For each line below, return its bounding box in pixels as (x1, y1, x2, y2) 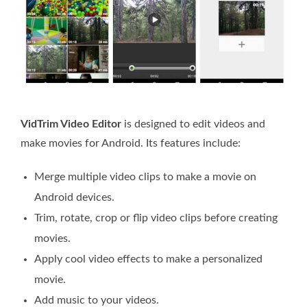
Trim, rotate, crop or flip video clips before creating (34, 212, 278, 223)
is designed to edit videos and (121, 118, 265, 130)
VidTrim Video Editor (21, 118, 121, 130)
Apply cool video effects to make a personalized (34, 253, 262, 265)
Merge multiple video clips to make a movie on (34, 171, 256, 182)
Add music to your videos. (34, 294, 159, 306)
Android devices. (34, 191, 114, 203)
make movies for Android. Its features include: (21, 137, 241, 149)
